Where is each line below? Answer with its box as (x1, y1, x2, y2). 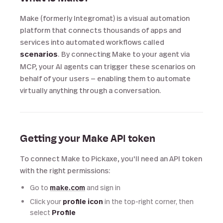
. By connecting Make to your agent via (58, 49, 190, 59)
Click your (30, 197, 63, 206)
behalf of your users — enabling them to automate (20, 73, 191, 83)
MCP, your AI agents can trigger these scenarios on (20, 61, 195, 71)
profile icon (63, 197, 103, 206)
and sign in (85, 183, 120, 192)
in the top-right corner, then (103, 197, 194, 206)
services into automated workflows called (20, 37, 164, 47)
